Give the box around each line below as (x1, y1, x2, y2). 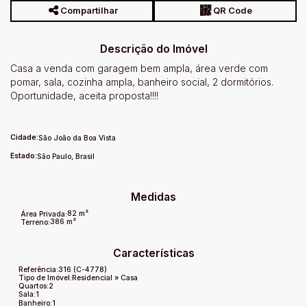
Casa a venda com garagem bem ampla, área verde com (10, 62, 268, 74)
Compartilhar (60, 5, 118, 16)
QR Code (212, 5, 252, 16)
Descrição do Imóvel (99, 42, 208, 56)
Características (112, 246, 195, 260)
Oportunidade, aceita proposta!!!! (10, 89, 158, 101)
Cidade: (10, 133, 38, 142)
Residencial (72, 273, 115, 282)
